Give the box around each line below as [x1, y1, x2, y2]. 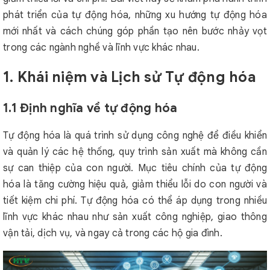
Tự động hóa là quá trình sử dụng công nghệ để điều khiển [3, 130, 267, 142]
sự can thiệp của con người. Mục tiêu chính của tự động [3, 162, 267, 174]
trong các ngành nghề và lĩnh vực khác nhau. [3, 42, 199, 54]
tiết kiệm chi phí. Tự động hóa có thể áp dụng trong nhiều [3, 195, 267, 207]
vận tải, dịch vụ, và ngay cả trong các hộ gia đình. [3, 227, 222, 239]
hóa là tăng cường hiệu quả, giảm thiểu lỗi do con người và [3, 178, 267, 190]
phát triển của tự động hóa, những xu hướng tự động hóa [3, 9, 267, 21]
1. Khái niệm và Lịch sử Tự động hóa [3, 68, 256, 86]
